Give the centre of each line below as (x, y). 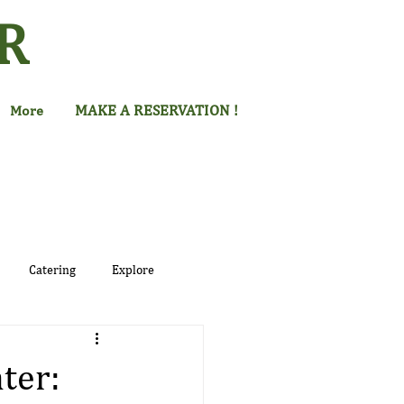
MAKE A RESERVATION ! (156, 111)
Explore (133, 270)
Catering (52, 270)
